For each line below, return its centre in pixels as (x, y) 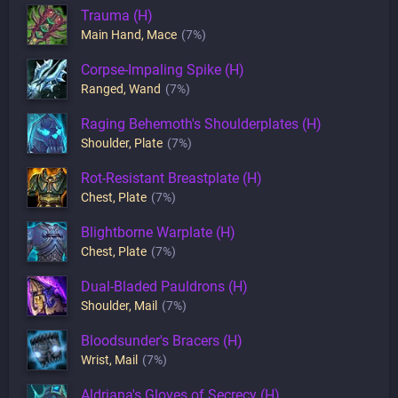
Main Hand (111, 34)
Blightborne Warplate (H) (158, 232)
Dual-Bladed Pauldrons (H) (164, 286)
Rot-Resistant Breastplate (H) (171, 178)
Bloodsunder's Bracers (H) (162, 340)
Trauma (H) (117, 15)
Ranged (102, 88)
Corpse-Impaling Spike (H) (163, 69)
